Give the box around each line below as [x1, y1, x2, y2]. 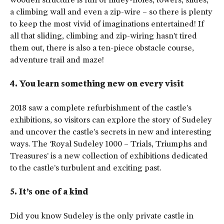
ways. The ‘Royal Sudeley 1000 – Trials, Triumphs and [10, 139, 207, 149]
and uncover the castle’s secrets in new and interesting [10, 127, 211, 137]
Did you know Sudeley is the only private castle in [10, 211, 193, 221]
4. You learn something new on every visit [10, 79, 184, 89]
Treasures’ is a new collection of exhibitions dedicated [10, 151, 208, 161]
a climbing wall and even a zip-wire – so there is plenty [10, 7, 212, 17]
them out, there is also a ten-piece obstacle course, [10, 43, 194, 53]
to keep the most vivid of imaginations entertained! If [10, 19, 204, 29]
